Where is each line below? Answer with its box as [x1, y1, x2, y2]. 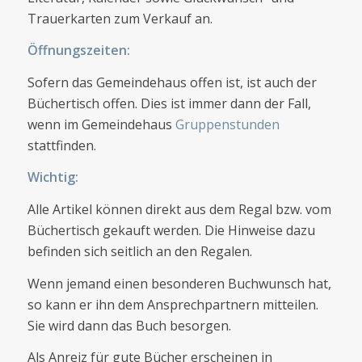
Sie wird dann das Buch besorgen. [27, 316, 231, 335]
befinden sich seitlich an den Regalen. [27, 242, 252, 260]
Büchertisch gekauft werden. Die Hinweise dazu [27, 221, 315, 239]
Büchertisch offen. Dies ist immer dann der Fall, [27, 94, 311, 112]
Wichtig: [27, 168, 78, 187]
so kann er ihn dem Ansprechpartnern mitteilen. [27, 295, 318, 314]
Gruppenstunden [175, 115, 280, 133]
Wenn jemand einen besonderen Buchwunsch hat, [27, 274, 331, 293]
